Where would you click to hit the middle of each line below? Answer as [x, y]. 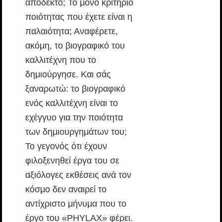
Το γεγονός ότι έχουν [66, 146]
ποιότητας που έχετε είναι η [79, 17]
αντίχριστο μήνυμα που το [76, 203]
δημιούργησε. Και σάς [68, 74]
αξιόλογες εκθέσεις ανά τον [78, 175]
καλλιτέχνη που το [60, 60]
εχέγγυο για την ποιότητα [74, 117]
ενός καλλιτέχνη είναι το [71, 103]
